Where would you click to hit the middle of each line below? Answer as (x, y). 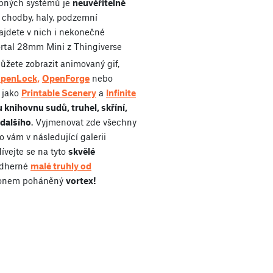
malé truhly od (61, 165)
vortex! (81, 180)
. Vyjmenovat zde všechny (84, 122)
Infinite (121, 92)
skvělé (82, 151)
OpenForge (66, 78)
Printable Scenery (59, 92)
